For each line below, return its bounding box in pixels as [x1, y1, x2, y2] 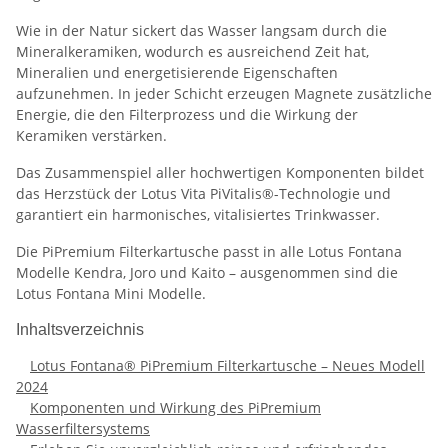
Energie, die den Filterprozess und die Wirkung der [16, 104, 358, 124]
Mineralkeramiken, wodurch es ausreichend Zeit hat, [16, 41, 369, 61]
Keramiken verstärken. [16, 125, 167, 145]
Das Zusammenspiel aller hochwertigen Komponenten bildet [16, 162, 424, 182]
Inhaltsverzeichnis [16, 320, 144, 338]
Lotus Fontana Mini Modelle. [16, 283, 206, 303]
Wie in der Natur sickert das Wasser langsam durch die [16, 20, 387, 40]
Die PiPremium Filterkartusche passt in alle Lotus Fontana [16, 241, 402, 261]
